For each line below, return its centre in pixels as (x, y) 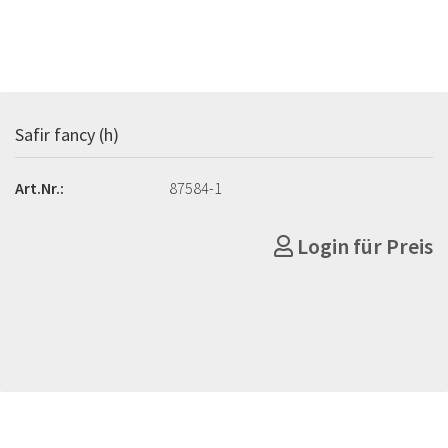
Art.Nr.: (39, 188)
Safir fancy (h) (67, 134)
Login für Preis (363, 245)
